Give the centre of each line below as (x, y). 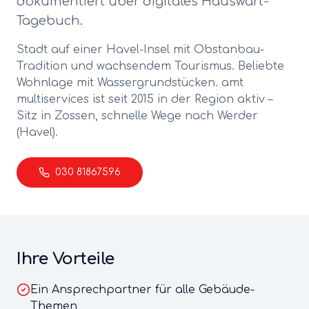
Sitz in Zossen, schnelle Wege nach (117, 116)
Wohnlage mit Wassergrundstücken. (117, 83)
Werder (238, 116)
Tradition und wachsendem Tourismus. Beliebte (150, 66)
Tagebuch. (50, 21)
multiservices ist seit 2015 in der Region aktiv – (144, 99)
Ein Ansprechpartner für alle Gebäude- (142, 290)
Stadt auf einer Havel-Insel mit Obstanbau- (140, 50)
